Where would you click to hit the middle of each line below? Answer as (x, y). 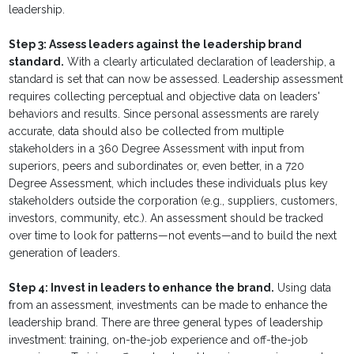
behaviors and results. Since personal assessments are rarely (164, 114)
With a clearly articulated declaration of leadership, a (200, 62)
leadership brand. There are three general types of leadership (166, 323)
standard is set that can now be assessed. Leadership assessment (176, 79)
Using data (303, 288)
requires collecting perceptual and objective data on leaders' (165, 97)
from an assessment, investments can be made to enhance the (168, 305)
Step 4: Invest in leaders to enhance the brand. (142, 288)
